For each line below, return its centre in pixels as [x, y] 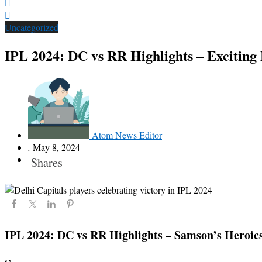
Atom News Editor [127, 135]
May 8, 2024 [56, 147]
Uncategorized [32, 27]
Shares [47, 163]
